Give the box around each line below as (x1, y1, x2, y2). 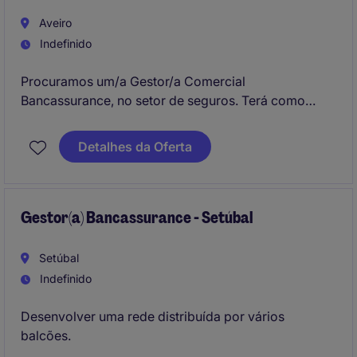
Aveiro (36, 16, 72, 29)
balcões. (21, 328, 71, 343)
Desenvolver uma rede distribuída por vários (21, 308, 284, 324)
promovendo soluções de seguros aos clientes (21, 131, 297, 147)
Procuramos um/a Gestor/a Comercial (21, 73, 245, 89)
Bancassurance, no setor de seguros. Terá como (21, 92, 305, 108)
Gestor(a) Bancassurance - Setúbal (21, 207, 253, 228)
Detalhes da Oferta (78, 139, 192, 155)
